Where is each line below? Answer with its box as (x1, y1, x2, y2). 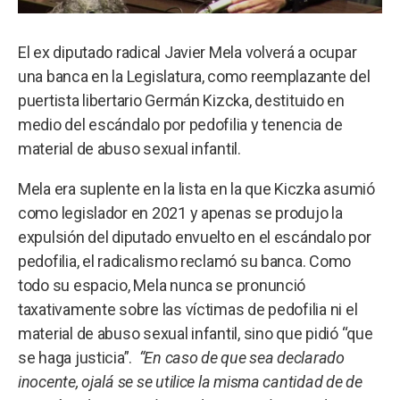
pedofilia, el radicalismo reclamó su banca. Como (18, 251, 352, 271)
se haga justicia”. (18, 347, 136, 367)
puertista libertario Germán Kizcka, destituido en (18, 90, 345, 110)
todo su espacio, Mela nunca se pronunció (18, 275, 306, 295)
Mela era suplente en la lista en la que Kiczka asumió (18, 179, 375, 198)
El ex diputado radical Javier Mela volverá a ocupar (18, 42, 357, 62)
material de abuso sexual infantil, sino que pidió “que (18, 323, 373, 343)
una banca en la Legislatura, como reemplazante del (18, 66, 371, 86)
